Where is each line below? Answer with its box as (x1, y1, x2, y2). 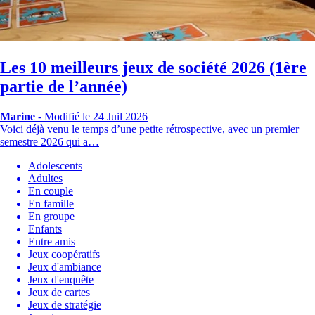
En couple (28, 185, 73, 198)
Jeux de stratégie (28, 299, 101, 311)
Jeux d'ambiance (28, 261, 101, 274)
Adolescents (28, 160, 82, 172)
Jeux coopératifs (28, 248, 100, 261)
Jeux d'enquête (28, 274, 94, 286)
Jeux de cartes (28, 286, 90, 299)
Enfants (28, 223, 62, 236)
